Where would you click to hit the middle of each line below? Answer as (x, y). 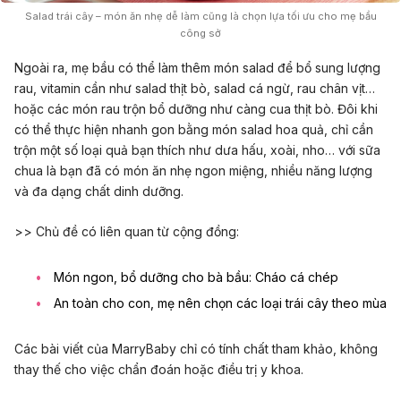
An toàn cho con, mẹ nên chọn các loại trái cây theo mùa (220, 303)
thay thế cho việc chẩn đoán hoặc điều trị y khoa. (159, 369)
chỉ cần (350, 129)
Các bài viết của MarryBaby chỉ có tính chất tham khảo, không (196, 348)
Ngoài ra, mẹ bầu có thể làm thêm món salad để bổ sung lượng (197, 67)
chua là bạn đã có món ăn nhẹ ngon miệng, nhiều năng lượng (193, 170)
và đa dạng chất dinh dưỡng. (99, 191)
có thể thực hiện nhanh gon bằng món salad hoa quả (169, 129)
